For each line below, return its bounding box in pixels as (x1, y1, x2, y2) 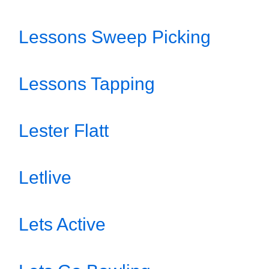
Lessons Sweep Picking (19, 27, 211, 47)
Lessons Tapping (19, 74, 155, 94)
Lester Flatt (19, 121, 109, 141)
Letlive (19, 168, 71, 187)
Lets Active (19, 214, 106, 234)
